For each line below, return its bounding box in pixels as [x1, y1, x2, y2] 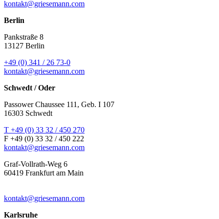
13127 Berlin [4, 41, 44, 50]
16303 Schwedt [4, 109, 52, 117]
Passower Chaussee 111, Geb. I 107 [4, 100, 114, 109]
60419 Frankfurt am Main [4, 168, 84, 177]
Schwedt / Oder [4, 83, 55, 92]
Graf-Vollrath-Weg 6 [4, 159, 67, 168]
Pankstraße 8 [4, 32, 44, 41]
